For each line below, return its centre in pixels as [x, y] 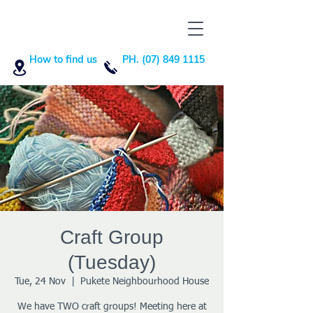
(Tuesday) [112, 262]
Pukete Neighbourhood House [145, 282]
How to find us [63, 59]
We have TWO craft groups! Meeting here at [112, 307]
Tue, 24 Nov [40, 282]
